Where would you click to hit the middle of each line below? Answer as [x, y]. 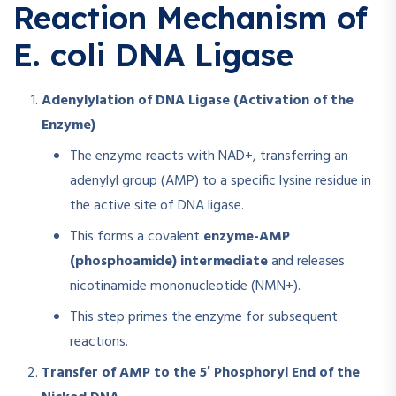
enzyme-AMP [247, 237]
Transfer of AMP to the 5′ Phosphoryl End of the [201, 373]
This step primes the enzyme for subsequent [204, 318]
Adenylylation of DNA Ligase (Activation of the [198, 101]
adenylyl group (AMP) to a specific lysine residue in [221, 182]
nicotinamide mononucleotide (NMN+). [185, 287]
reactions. [99, 343]
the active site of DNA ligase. [157, 206]
